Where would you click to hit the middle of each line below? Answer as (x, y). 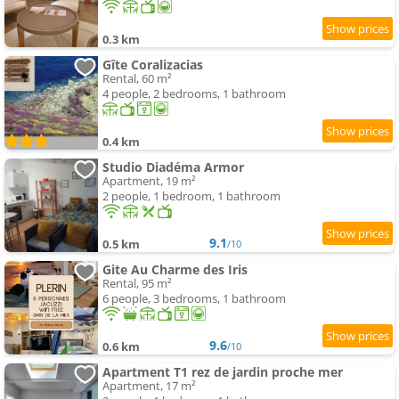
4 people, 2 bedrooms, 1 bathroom (194, 94)
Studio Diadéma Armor (173, 167)
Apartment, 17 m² (149, 386)
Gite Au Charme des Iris (175, 270)
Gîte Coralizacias (153, 65)
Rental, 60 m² (137, 79)
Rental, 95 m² (137, 284)
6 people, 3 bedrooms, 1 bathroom (194, 299)
